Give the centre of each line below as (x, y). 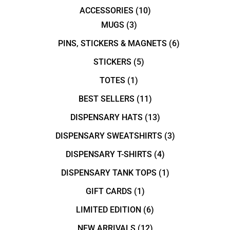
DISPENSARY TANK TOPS (109, 172)
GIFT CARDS (109, 191)
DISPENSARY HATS (106, 117)
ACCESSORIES (106, 10)
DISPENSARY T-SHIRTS (109, 154)
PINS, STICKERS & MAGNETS (112, 43)
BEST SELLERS (106, 99)
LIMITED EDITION (109, 209)
